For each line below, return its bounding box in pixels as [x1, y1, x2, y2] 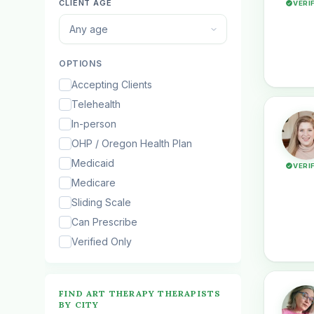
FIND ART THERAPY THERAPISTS [59, 288, 221, 299]
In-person [71, 118, 116, 130]
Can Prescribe [71, 216, 137, 228]
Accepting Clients [71, 78, 152, 90]
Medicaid [71, 157, 114, 169]
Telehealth [71, 98, 121, 110]
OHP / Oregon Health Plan [71, 137, 192, 149]
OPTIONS [59, 58, 102, 69]
